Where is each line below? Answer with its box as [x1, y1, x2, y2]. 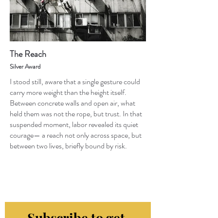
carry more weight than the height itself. [10, 87, 127, 98]
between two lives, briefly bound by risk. [10, 140, 127, 151]
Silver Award [10, 62, 40, 71]
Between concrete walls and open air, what [10, 97, 135, 109]
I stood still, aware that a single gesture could [10, 76, 140, 87]
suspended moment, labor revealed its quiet [10, 119, 138, 130]
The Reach [10, 48, 46, 60]
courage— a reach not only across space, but [10, 129, 142, 141]
